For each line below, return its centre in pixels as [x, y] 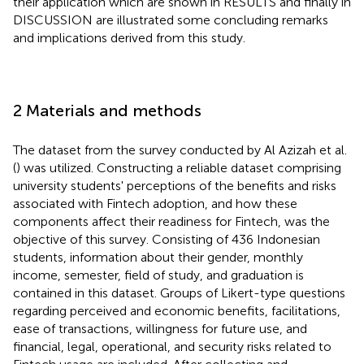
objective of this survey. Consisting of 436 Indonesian [167, 239]
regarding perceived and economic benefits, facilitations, [177, 310]
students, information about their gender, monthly [158, 257]
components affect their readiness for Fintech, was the [171, 221]
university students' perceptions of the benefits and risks [175, 185]
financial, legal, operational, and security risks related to [172, 346]
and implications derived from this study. [129, 37]
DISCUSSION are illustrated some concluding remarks [171, 19]
